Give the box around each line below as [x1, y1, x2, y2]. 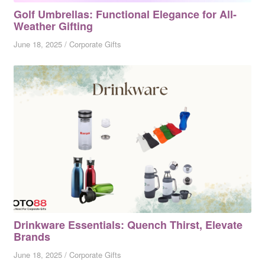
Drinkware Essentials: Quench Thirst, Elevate [13, 217, 243, 233]
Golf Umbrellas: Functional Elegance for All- [13, 7, 237, 22]
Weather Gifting [13, 18, 93, 34]
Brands [13, 229, 50, 245]
